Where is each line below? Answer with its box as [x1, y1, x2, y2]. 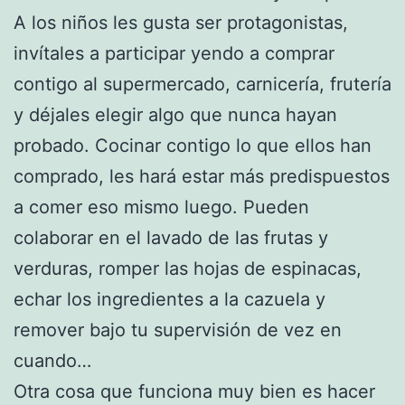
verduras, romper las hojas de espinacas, [14, 258, 362, 280]
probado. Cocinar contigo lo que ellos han [14, 135, 372, 157]
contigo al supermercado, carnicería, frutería [14, 73, 391, 96]
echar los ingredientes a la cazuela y [14, 288, 325, 311]
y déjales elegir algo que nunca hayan [14, 104, 337, 127]
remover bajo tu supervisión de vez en [14, 319, 342, 342]
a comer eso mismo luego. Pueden [14, 196, 309, 219]
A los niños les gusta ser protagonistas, [14, 12, 348, 34]
